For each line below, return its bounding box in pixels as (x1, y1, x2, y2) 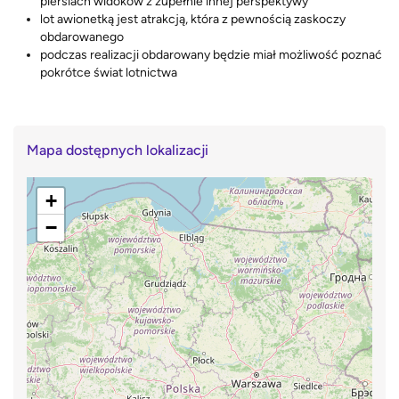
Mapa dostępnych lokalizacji (27, 142, 208, 159)
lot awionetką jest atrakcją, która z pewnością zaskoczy (40, 11, 346, 27)
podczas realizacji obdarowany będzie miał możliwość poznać (40, 46, 382, 62)
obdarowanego (40, 28, 124, 45)
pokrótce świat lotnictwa (40, 64, 177, 80)
